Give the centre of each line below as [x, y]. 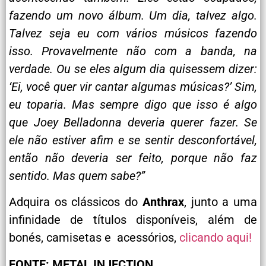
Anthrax [163, 202]
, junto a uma [221, 202]
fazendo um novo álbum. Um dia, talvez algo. [133, 15]
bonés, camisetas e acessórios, [94, 238]
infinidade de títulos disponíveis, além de [133, 220]
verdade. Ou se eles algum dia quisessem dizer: [133, 69]
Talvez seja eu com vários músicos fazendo [133, 33]
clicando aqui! [216, 238]
